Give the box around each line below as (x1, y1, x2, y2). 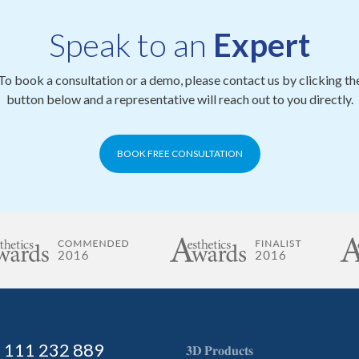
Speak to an (49, 26, 213, 64)
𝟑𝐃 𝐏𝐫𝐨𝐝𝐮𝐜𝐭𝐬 (186, 342, 253, 357)
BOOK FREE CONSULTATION (116, 147, 243, 159)
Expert (213, 26, 310, 64)
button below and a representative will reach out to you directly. (6, 91, 353, 107)
